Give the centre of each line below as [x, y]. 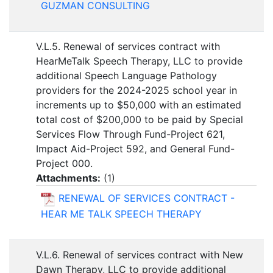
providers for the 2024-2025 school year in [136, 90]
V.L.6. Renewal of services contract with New [140, 255]
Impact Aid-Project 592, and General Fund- [135, 149]
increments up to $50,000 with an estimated [139, 105]
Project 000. [64, 164]
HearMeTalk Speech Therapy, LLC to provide [139, 61]
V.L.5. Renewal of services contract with [128, 47]
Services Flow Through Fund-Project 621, [130, 134]
